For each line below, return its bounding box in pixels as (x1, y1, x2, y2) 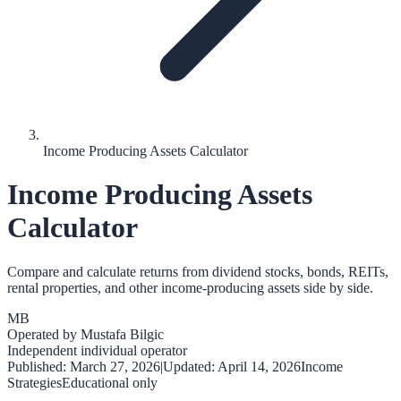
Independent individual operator (7, 342, 187, 358)
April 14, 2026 (218, 358, 301, 374)
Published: (7, 358, 70, 374)
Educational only (62, 374, 158, 390)
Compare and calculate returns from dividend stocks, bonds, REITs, (7, 263, 388, 279)
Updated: (163, 358, 218, 374)
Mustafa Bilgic (81, 326, 164, 342)
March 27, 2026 (70, 358, 160, 374)
